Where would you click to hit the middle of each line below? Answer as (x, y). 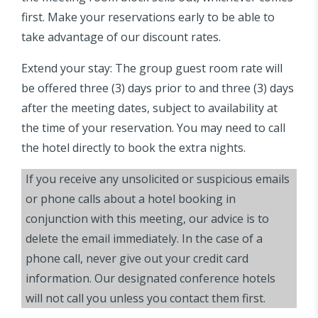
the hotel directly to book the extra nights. (133, 148)
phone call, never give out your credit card (137, 259)
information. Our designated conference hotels (150, 279)
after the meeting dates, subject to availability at (149, 108)
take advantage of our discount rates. (121, 37)
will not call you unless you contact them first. (146, 298)
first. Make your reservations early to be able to (148, 17)
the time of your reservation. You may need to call (153, 128)
